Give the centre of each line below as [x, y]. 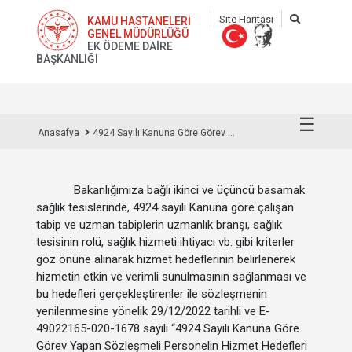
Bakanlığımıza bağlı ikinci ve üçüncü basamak [170, 190]
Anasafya [59, 133]
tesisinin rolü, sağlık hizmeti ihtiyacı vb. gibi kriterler [165, 242]
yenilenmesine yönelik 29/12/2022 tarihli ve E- [153, 311]
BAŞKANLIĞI [67, 59]
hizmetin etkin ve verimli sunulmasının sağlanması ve [171, 277]
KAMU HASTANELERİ [139, 21]
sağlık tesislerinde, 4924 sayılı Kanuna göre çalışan [165, 207]
